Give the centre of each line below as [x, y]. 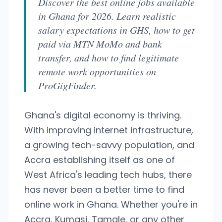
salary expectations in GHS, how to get [116, 30]
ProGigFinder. [67, 85]
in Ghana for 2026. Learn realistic [107, 16]
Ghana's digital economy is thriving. [103, 115]
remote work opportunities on [97, 71]
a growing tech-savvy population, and [109, 145]
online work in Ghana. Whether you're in [111, 204]
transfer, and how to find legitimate [109, 57]
